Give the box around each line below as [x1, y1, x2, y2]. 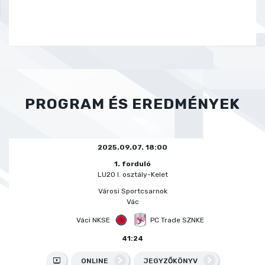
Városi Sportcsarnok [98, 186, 167, 195]
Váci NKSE [76, 215, 110, 224]
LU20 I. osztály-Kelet [97, 170, 168, 179]
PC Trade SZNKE [150, 215, 204, 224]
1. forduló [114, 159, 151, 168]
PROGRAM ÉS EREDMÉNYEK [25, 95, 240, 112]
